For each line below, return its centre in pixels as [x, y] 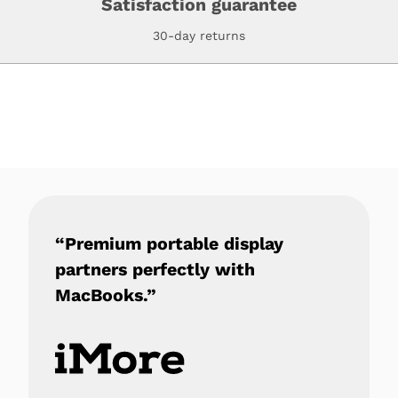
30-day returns [199, 35]
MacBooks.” [106, 295]
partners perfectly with [155, 269]
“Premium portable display [169, 243]
